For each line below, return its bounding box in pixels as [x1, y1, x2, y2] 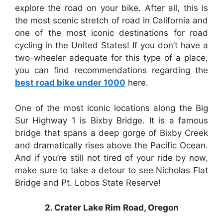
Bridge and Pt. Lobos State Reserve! [15, 177, 161, 188]
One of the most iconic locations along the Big [15, 103, 208, 113]
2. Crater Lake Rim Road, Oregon [44, 203, 179, 213]
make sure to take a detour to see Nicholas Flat [15, 165, 208, 175]
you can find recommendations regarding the [15, 65, 208, 76]
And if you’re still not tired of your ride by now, [15, 152, 208, 163]
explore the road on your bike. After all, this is [15, 3, 208, 13]
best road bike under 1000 [15, 78, 125, 88]
